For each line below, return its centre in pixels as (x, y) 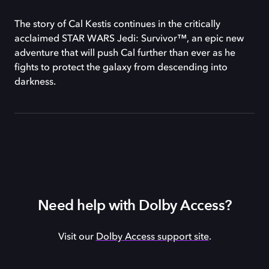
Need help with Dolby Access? (134, 206)
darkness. (35, 83)
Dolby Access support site (152, 237)
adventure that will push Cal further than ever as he (125, 54)
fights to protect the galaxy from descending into (121, 68)
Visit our (77, 237)
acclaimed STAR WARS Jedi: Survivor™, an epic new (129, 39)
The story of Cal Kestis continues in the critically (117, 25)
